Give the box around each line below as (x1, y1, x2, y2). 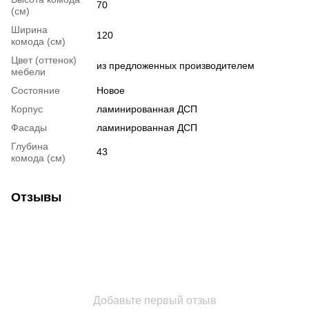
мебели (11, 66, 46, 77)
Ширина (11, 23, 48, 35)
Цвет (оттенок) (11, 54, 77, 66)
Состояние (11, 84, 60, 96)
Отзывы (11, 190, 61, 204)
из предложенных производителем (97, 59, 255, 71)
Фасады (11, 121, 47, 133)
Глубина (11, 140, 48, 152)
